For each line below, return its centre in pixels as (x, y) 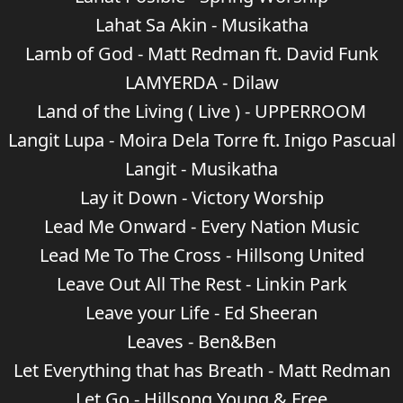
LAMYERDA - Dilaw (201, 82)
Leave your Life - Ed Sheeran (201, 313)
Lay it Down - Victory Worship (201, 197)
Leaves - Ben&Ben (201, 341)
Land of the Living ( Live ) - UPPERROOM (201, 111)
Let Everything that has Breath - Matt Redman (201, 370)
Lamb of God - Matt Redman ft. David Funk (201, 54)
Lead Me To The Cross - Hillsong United (201, 255)
